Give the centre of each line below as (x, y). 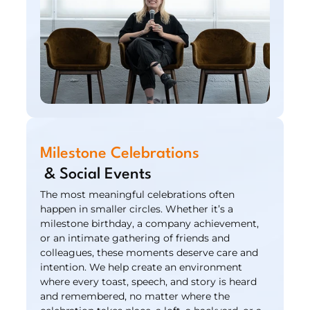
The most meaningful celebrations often (138, 194)
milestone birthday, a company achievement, (150, 224)
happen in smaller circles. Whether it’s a (137, 209)
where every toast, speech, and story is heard (149, 282)
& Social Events (98, 174)
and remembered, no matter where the (135, 296)
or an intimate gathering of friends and (135, 238)
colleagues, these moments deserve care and (149, 253)
